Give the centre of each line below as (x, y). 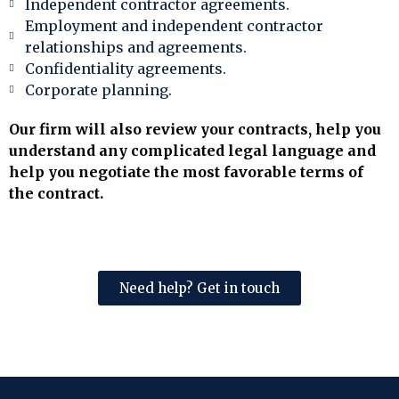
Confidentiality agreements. (125, 69)
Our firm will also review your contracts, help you (195, 130)
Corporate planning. (98, 90)
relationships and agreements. (135, 48)
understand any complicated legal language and (192, 151)
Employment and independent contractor (174, 26)
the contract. (56, 194)
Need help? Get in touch (199, 288)
